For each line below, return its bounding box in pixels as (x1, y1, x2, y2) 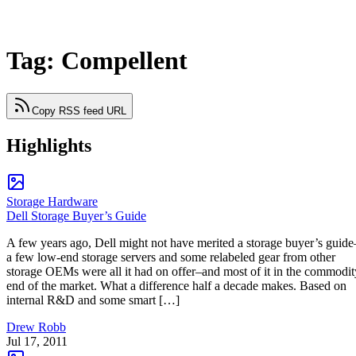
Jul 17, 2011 (6, 334, 68, 348)
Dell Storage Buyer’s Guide (6, 208, 146, 222)
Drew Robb (6, 319, 66, 334)
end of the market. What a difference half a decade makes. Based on (6, 278, 346, 292)
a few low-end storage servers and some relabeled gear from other (6, 250, 335, 264)
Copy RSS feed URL (32, 104, 126, 117)
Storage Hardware (6, 194, 98, 208)
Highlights (6, 134, 91, 156)
